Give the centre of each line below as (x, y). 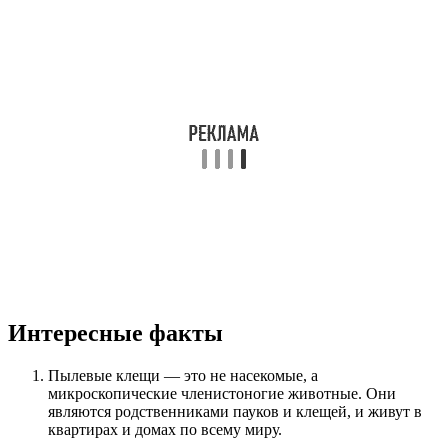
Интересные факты (115, 333)
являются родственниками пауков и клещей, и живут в (235, 412)
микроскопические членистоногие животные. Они (222, 394)
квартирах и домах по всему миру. (165, 430)
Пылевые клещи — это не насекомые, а (183, 376)
